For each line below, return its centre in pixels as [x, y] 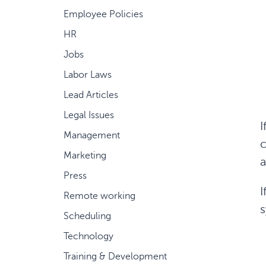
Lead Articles [91, 95]
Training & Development [115, 256]
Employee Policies [103, 14]
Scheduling [87, 216]
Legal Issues [89, 115]
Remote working [99, 196]
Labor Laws [88, 75]
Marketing [85, 156]
